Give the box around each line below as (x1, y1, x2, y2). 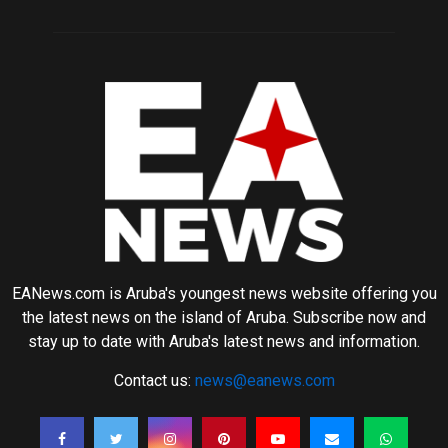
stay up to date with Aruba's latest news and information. (28, 331, 420, 351)
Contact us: (113, 370, 195, 390)
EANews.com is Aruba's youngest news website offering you (11, 283, 437, 303)
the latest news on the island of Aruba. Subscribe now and (22, 307, 426, 327)
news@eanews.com (194, 370, 335, 390)
